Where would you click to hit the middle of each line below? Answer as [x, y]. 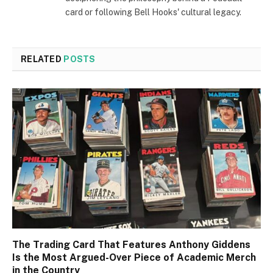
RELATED [42, 59]
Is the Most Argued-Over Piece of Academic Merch [134, 257]
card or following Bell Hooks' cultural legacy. [153, 12]
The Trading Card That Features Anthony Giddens [131, 244]
